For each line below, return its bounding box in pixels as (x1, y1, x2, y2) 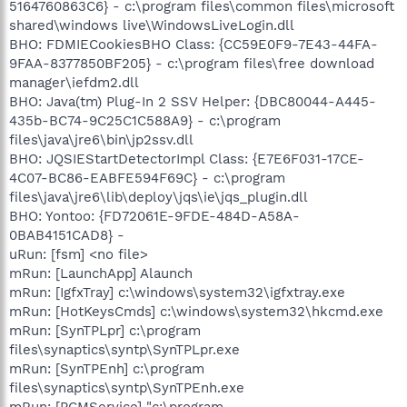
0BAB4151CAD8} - (9, 226, 124, 243)
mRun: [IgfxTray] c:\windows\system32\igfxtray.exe (9, 283, 345, 301)
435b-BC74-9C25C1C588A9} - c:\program (9, 112, 281, 129)
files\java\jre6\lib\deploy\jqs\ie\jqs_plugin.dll (9, 188, 308, 205)
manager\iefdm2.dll (9, 74, 139, 91)
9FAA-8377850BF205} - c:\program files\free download (9, 55, 374, 72)
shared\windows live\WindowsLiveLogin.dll (9, 16, 294, 34)
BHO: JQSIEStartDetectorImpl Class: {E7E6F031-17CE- (9, 150, 364, 167)
